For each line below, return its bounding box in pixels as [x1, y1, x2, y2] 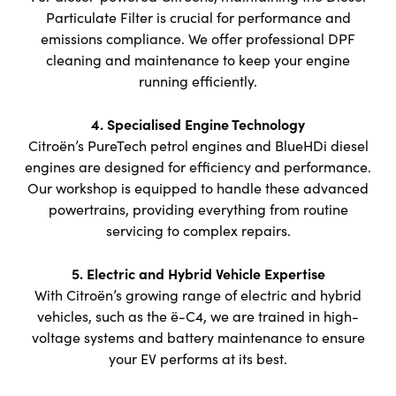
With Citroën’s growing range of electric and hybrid [34, 286, 362, 305]
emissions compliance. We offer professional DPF [41, 29, 355, 49]
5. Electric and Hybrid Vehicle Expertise [71, 263, 325, 284]
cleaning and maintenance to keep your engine [46, 50, 350, 70]
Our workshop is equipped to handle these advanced [27, 179, 369, 198]
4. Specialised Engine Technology [91, 114, 305, 134]
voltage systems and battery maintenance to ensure [31, 328, 365, 347]
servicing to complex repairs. [105, 221, 291, 240]
